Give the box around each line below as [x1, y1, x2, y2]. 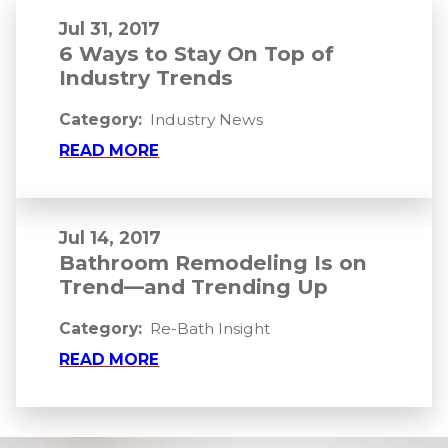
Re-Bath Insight [150, 319, 271, 339]
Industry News [150, 110, 264, 130]
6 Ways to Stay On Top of [59, 41, 335, 67]
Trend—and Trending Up [59, 274, 329, 300]
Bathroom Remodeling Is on [59, 250, 368, 276]
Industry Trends [59, 65, 234, 91]
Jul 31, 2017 [59, 18, 161, 40]
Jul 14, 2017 [59, 227, 162, 249]
